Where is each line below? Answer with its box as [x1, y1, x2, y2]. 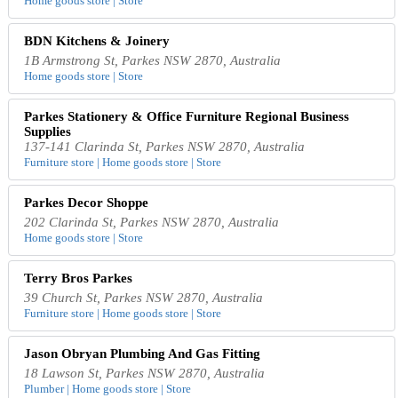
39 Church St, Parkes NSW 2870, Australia [24, 290, 264, 305]
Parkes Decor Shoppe [24, 195, 149, 210]
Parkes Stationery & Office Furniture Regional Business [24, 108, 350, 123]
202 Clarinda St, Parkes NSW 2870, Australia [24, 214, 280, 229]
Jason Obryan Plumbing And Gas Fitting [24, 346, 261, 361]
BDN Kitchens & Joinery [24, 33, 171, 48]
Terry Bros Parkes [24, 270, 133, 285]
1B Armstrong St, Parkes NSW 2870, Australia [24, 52, 282, 68]
